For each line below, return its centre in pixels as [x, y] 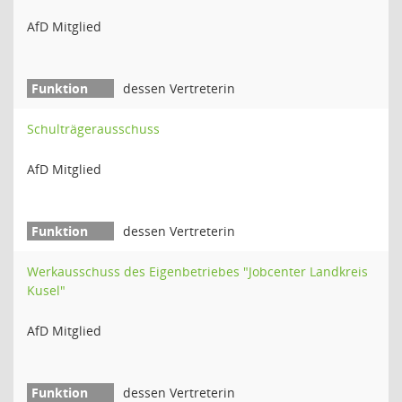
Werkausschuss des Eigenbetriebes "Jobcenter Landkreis [197, 271]
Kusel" [46, 290]
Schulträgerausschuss [93, 129]
